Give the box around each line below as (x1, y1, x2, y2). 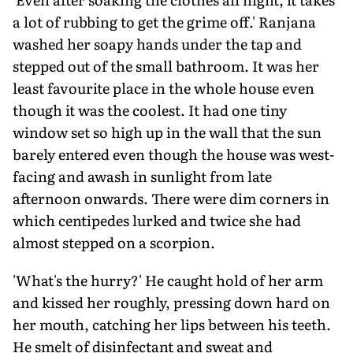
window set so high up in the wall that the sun (13, 121, 321, 143)
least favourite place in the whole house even (13, 76, 314, 98)
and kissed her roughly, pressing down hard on (13, 291, 330, 313)
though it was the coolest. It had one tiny (13, 98, 287, 121)
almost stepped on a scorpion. (13, 231, 215, 253)
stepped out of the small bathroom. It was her (13, 54, 319, 76)
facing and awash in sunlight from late (13, 165, 272, 187)
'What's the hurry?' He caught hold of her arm (13, 269, 323, 291)
